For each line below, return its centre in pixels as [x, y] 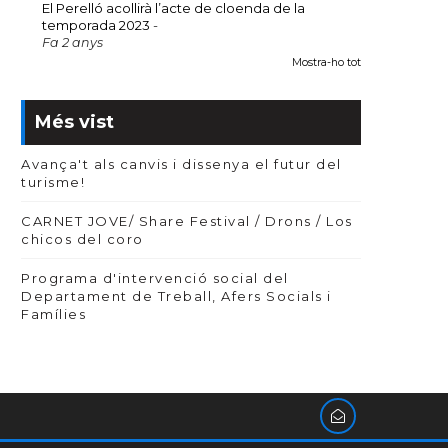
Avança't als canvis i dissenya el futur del [181, 164]
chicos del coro [82, 239]
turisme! [53, 182]
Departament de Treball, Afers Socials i [176, 296]
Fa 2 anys [72, 42]
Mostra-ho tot [326, 62]
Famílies [53, 314]
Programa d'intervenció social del [155, 278]
